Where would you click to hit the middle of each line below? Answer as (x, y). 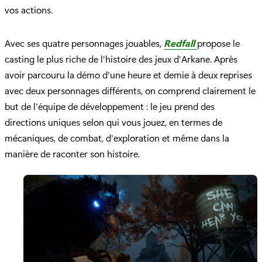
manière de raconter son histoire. (72, 154)
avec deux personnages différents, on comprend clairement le (130, 91)
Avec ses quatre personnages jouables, (84, 43)
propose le (218, 43)
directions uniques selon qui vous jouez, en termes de (113, 122)
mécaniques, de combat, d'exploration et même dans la (117, 138)
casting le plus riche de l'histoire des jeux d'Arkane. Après (121, 59)
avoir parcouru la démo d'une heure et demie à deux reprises (128, 75)
